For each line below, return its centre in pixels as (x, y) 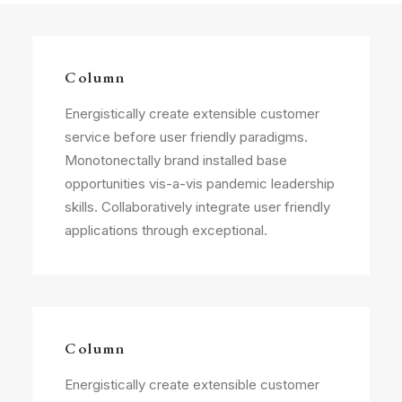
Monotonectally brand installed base (176, 160)
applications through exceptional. (166, 230)
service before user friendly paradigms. (186, 137)
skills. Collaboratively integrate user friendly (197, 207)
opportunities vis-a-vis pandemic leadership (200, 184)
